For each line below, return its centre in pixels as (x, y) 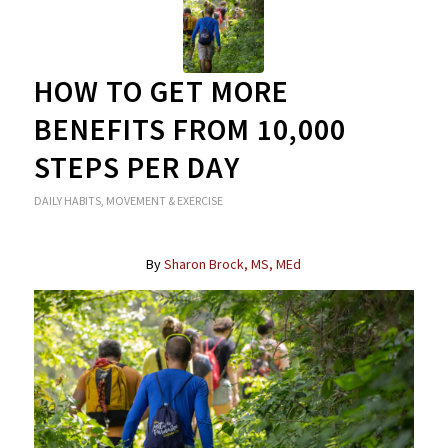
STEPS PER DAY (136, 168)
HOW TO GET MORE (161, 92)
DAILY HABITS (67, 201)
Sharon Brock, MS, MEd (233, 263)
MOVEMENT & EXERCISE (164, 201)
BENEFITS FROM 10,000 (189, 130)
